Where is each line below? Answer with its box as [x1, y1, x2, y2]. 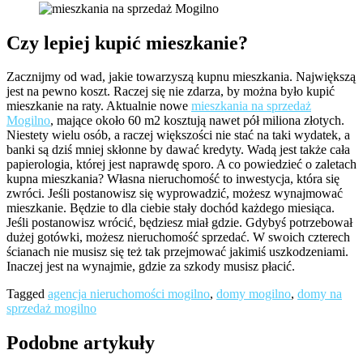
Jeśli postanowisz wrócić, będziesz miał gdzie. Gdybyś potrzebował [6, 216, 352, 230]
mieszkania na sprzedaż [191, 99, 311, 113]
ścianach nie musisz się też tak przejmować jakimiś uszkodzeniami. [6, 245, 348, 259]
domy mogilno [216, 287, 291, 301]
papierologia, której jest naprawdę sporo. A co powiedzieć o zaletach [6, 157, 357, 172]
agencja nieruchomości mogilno [48, 287, 210, 301]
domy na [297, 287, 342, 301]
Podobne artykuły [6, 332, 155, 354]
